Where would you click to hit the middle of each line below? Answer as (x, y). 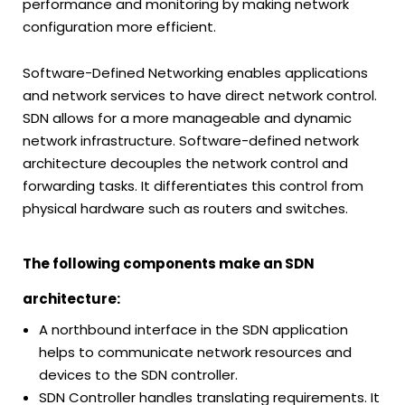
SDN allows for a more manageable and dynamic (187, 118)
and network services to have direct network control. (200, 96)
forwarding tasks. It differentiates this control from (193, 186)
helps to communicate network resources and (195, 353)
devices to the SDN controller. (138, 375)
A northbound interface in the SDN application (193, 330)
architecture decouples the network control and (185, 164)
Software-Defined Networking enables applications (195, 73)
